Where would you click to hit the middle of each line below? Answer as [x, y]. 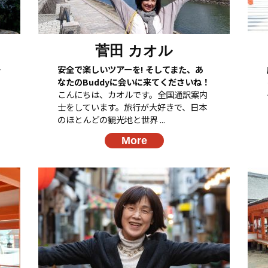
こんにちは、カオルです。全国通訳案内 [133, 94]
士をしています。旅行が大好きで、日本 [132, 106]
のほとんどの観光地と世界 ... [111, 119]
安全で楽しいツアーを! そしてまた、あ [130, 69]
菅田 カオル [134, 50]
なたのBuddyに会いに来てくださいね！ [134, 81]
